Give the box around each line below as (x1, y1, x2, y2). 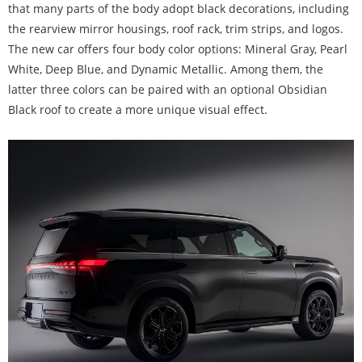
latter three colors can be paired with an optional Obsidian (8, 82, 327, 98)
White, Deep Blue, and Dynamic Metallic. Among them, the (8, 61, 323, 78)
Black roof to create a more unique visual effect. (8, 102, 267, 118)
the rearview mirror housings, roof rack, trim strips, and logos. (8, 21, 343, 37)
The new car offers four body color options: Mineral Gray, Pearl (8, 41, 347, 57)
